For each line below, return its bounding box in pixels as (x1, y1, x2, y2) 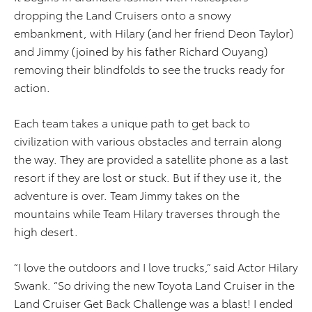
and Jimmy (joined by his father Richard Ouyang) (14, 42, 267, 59)
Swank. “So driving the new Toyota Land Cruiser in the (14, 276, 295, 293)
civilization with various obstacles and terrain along (14, 132, 281, 149)
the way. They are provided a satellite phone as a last (14, 150, 288, 167)
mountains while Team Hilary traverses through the (14, 205, 280, 221)
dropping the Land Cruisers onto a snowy (14, 6, 231, 23)
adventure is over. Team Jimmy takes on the (14, 187, 240, 203)
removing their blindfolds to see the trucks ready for (14, 61, 285, 77)
